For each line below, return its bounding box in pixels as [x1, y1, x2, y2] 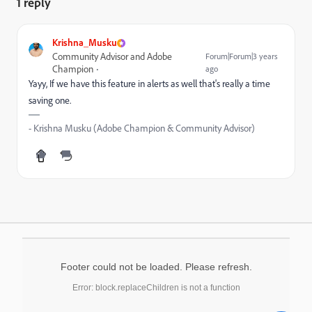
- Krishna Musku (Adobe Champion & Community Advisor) [29, 122, 255, 134]
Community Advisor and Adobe [52, 50, 172, 63]
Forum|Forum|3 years [205, 51, 279, 61]
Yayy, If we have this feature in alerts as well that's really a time [29, 77, 270, 90]
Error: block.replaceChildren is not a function [72, 283, 240, 292]
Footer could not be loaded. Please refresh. [60, 261, 252, 272]
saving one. [29, 94, 71, 107]
